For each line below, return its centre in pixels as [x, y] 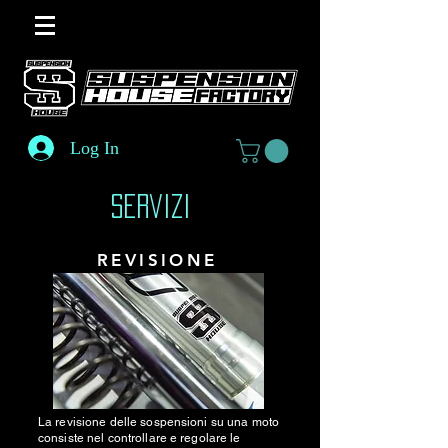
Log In [94, 147]
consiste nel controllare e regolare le [139, 438]
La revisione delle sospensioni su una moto [159, 422]
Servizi [160, 206]
